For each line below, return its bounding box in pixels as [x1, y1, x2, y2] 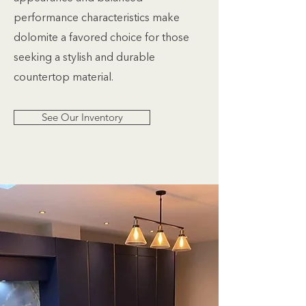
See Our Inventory [41, 111, 123, 124]
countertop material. [14, 72, 113, 83]
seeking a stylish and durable [14, 53, 155, 64]
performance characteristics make [14, 13, 180, 24]
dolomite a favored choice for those [14, 33, 189, 44]
